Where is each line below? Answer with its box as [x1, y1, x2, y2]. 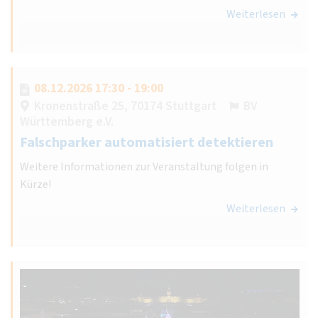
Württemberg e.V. [20, 112, 114, 131]
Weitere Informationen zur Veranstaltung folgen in [20, 158, 268, 175]
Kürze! [20, 176, 51, 192]
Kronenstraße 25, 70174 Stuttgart [34, 97, 216, 115]
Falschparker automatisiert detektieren [20, 132, 273, 153]
